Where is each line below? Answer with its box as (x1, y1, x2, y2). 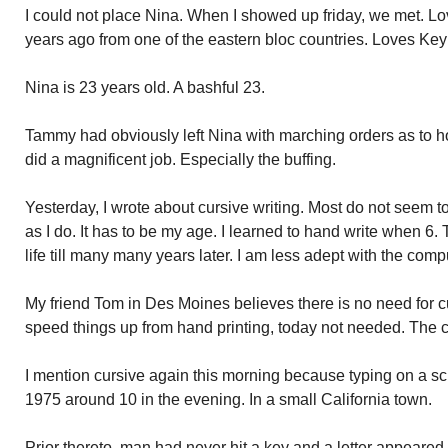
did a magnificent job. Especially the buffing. (25, 151, 336, 168)
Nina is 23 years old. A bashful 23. (25, 79, 265, 96)
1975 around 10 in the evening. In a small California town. (25, 391, 432, 408)
